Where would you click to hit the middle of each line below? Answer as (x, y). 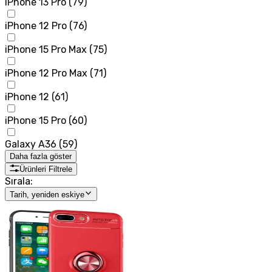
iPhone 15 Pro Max (46, 50)
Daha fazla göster (41, 157)
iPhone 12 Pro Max (46, 73)
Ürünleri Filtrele (46, 169)
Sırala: (19, 182)
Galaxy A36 (31, 144)
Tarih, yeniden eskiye (47, 194)
